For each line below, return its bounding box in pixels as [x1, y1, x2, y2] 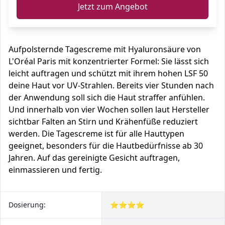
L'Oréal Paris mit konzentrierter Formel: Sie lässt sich [9, 56, 209, 67]
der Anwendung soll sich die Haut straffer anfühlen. [9, 92, 205, 103]
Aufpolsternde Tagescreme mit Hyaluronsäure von [9, 44, 201, 55]
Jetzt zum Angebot [77, 1, 148, 12]
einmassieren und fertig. [9, 164, 102, 175]
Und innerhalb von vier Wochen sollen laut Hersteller [9, 104, 209, 115]
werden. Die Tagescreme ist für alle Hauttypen [9, 128, 184, 139]
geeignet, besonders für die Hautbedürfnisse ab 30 [9, 140, 203, 151]
